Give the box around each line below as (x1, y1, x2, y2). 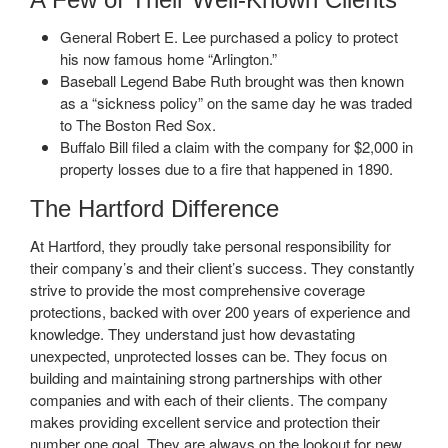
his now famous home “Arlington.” (60, 47, 277, 69)
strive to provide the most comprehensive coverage (30, 278, 365, 300)
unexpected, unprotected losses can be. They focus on (30, 344, 387, 366)
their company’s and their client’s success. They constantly (30, 256, 415, 278)
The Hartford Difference (30, 194, 279, 222)
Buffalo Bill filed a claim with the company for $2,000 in (60, 135, 413, 157)
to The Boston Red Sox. (60, 113, 216, 135)
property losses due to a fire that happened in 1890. (60, 157, 393, 179)
